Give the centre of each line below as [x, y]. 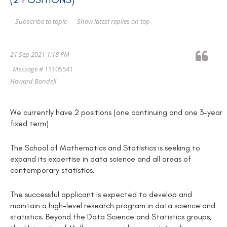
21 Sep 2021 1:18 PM [40, 54]
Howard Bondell [33, 81]
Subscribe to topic [41, 22]
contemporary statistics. [52, 170]
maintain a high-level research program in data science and [113, 205]
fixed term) [29, 124]
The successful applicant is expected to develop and [101, 194]
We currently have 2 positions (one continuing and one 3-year [116, 112]
